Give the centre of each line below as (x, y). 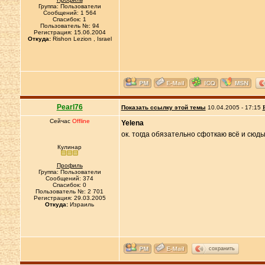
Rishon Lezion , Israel (81, 39)
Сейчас (61, 121)
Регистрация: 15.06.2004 (70, 32)
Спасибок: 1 (70, 19)
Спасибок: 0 (70, 185)
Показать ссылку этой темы (163, 107)
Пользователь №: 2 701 (70, 191)
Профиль (70, 165)
